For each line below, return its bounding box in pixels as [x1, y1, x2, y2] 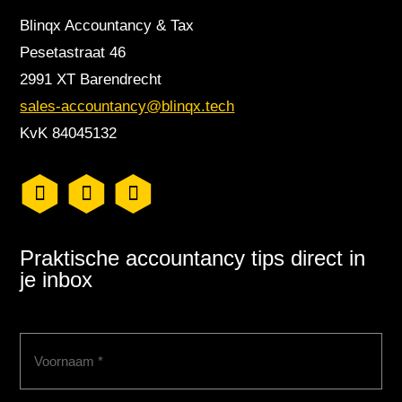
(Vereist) [86, 337, 144, 355]
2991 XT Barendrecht [20, 70, 162, 88]
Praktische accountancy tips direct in [20, 245, 366, 270]
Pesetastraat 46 [20, 43, 127, 61]
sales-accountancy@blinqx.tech [20, 97, 235, 115]
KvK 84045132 [20, 124, 118, 142]
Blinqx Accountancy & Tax [20, 16, 195, 34]
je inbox [20, 267, 93, 292]
